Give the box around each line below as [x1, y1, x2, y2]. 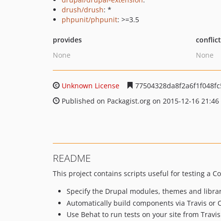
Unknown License [62, 81, 119, 90]
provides [53, 35, 82, 44]
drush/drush [62, 5, 104, 14]
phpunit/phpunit [62, 15, 117, 24]
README [53, 151, 91, 165]
